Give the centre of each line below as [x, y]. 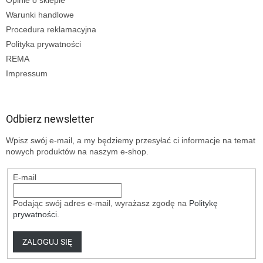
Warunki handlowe [40, 14]
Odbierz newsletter [50, 119]
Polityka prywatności [43, 44]
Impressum [27, 73]
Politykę [203, 203]
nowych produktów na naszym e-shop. [77, 151]
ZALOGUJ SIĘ [47, 242]
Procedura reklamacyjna [51, 29]
